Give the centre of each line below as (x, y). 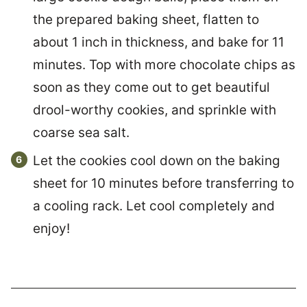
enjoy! (51, 229)
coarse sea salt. (81, 133)
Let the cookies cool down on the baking (157, 161)
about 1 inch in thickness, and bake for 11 (159, 42)
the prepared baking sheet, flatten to (146, 20)
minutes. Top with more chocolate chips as (164, 65)
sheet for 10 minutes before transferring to (163, 184)
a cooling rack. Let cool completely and (154, 206)
